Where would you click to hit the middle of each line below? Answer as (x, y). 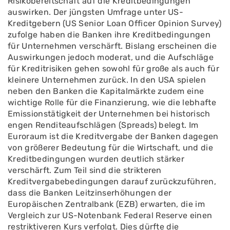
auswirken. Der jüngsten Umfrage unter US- (96, 12)
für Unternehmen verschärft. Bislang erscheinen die (112, 46)
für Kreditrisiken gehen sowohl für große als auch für (113, 69)
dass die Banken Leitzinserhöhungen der (90, 193)
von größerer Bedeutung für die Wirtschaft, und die (111, 148)
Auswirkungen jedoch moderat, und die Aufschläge (111, 57)
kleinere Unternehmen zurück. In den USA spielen (107, 80)
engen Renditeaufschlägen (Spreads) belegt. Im (103, 125)
